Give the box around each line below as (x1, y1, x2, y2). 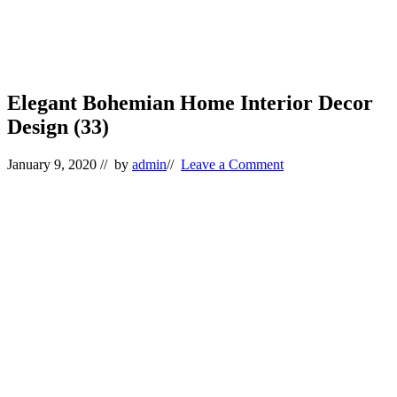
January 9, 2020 (7, 156, 97, 172)
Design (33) (7, 114, 109, 138)
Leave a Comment (181, 156, 284, 172)
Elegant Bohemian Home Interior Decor (7, 90, 373, 114)
